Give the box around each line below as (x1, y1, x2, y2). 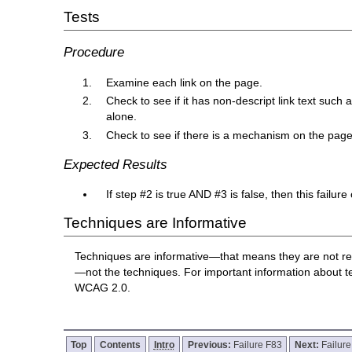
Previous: (187, 339, 233, 350)
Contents (100, 339, 141, 350)
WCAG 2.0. (75, 281, 131, 295)
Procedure (63, 44, 124, 60)
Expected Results (63, 156, 167, 173)
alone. (106, 110, 137, 123)
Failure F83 (233, 339, 282, 350)
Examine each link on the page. (106, 75, 263, 89)
